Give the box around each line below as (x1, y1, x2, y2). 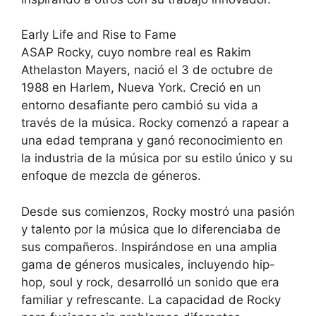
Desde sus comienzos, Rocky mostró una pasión (21, 204, 295, 219)
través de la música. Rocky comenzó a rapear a (21, 116, 289, 130)
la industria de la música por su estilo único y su (21, 151, 293, 166)
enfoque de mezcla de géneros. (21, 169, 201, 183)
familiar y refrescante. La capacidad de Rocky (21, 292, 281, 307)
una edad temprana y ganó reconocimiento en (21, 133, 283, 148)
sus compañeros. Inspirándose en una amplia (21, 239, 277, 254)
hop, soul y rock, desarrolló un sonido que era (21, 274, 279, 289)
